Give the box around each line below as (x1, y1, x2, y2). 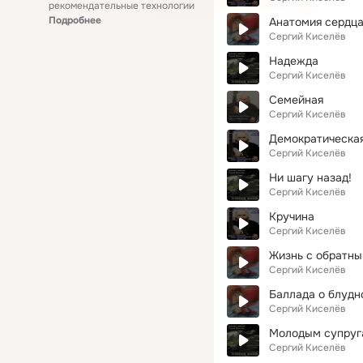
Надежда (269, 53, 318, 68)
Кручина (269, 209, 314, 224)
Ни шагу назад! (269, 170, 352, 185)
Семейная (269, 92, 323, 107)
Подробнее (49, 14, 101, 27)
